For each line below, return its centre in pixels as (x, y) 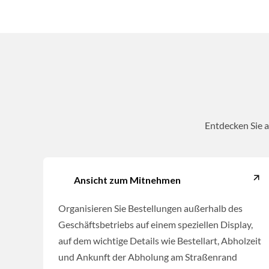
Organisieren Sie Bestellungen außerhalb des (150, 208)
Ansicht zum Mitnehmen (127, 180)
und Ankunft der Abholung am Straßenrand (148, 257)
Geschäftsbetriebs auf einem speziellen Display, (156, 225)
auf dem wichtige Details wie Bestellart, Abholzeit (160, 241)
